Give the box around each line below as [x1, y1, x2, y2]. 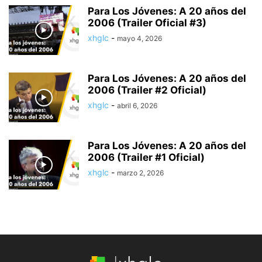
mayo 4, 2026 [117, 34, 162, 43]
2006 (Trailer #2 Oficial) [88, 84, 206, 96]
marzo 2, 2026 [117, 168, 164, 178]
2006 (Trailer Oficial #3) [88, 17, 206, 29]
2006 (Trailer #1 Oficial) [88, 151, 205, 164]
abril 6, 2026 [117, 101, 157, 111]
